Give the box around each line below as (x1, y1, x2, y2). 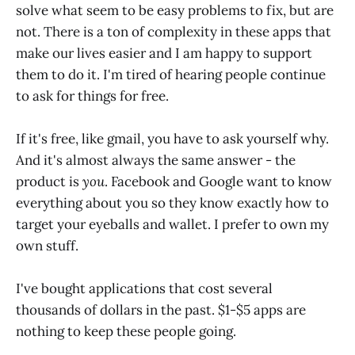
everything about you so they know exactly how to (16, 193, 329, 212)
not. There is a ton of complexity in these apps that (16, 22, 331, 40)
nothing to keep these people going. (16, 322, 236, 340)
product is (16, 172, 82, 190)
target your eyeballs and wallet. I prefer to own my (16, 215, 329, 233)
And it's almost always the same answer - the (16, 151, 296, 169)
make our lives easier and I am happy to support (16, 44, 312, 62)
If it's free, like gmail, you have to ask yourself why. (16, 129, 329, 147)
